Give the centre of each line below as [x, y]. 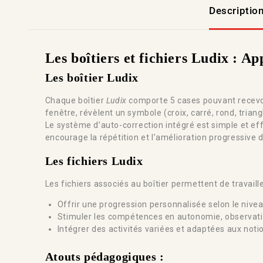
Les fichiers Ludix [94, 161]
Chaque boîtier [75, 100]
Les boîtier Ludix [92, 77]
